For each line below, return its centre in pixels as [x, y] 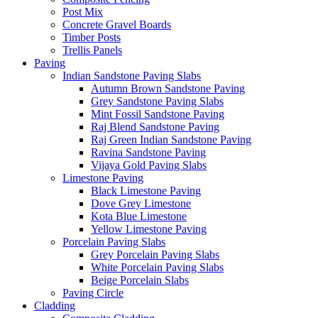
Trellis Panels [92, 50]
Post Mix [83, 12]
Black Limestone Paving [146, 191]
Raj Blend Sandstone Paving [155, 127]
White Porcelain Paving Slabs [157, 267]
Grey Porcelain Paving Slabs [155, 254]
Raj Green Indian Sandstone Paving [171, 139]
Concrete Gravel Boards [117, 24]
